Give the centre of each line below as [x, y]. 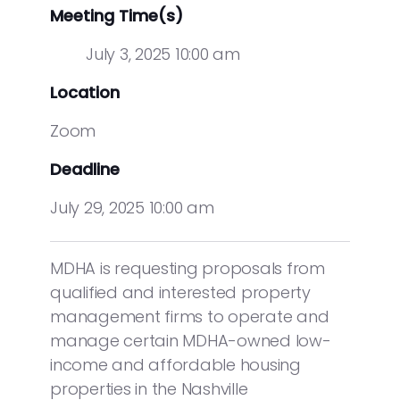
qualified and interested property [180, 292]
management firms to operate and [190, 317]
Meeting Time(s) [117, 16]
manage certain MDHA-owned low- [191, 341]
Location [85, 92]
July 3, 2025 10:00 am [163, 54]
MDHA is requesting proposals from [187, 268]
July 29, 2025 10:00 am [132, 208]
